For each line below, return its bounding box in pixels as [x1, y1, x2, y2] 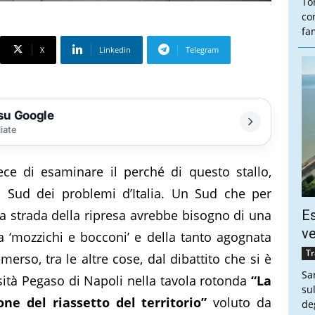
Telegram [185, 44, 219, 55]
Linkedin [98, 44, 131, 55]
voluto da [207, 293, 272, 311]
